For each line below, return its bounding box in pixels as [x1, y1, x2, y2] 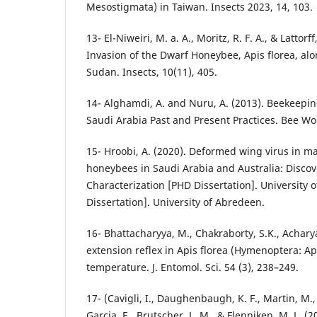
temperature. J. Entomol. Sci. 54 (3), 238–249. [86, 260, 299, 275]
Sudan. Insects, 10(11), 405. [86, 65, 217, 79]
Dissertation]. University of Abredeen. [86, 195, 265, 209]
